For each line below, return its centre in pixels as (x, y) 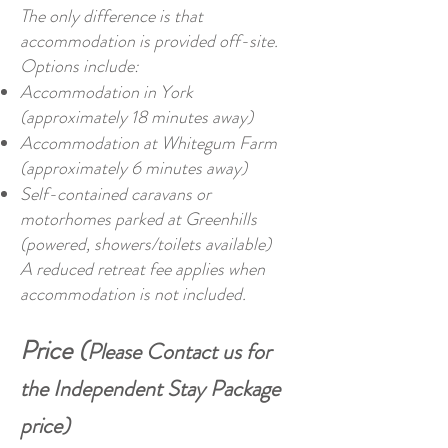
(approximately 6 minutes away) (133, 168)
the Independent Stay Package (150, 388)
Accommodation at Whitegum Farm (148, 143)
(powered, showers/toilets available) (145, 244)
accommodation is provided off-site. (149, 41)
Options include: (79, 66)
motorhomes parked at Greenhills (138, 219)
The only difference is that (111, 16)
